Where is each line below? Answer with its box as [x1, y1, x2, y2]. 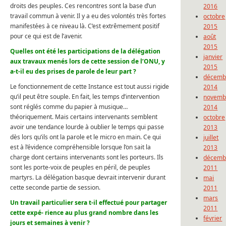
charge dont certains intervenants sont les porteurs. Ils [10, 153, 163, 162]
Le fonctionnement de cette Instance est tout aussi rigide [10, 82, 169, 91]
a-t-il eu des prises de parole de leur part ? [10, 67, 136, 76]
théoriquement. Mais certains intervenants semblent [10, 112, 157, 122]
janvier [203, 52, 223, 62]
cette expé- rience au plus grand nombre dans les [10, 208, 158, 217]
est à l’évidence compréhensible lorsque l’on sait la [10, 143, 151, 152]
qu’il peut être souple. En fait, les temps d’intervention [10, 92, 159, 101]
